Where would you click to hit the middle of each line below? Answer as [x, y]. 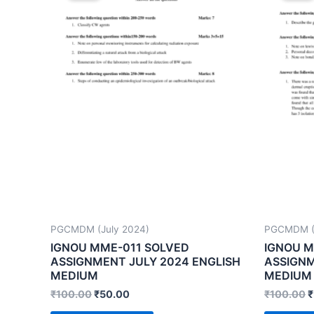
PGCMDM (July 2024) [100, 230]
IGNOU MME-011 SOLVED [120, 247]
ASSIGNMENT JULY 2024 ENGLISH [145, 261]
